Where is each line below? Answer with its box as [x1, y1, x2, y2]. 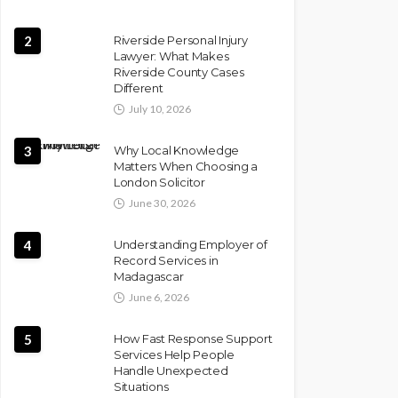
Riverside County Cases [114, 65, 244, 79]
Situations [114, 379, 169, 394]
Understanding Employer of [114, 237, 267, 251]
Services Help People [114, 347, 235, 362]
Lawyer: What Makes [114, 49, 229, 63]
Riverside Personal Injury [114, 33, 248, 47]
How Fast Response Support [114, 331, 273, 346]
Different [114, 81, 163, 95]
